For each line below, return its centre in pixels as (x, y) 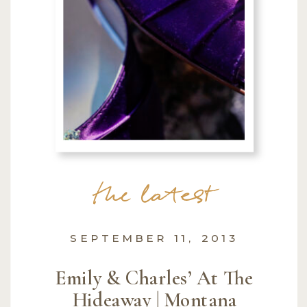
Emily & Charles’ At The (155, 278)
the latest (155, 197)
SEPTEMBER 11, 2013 (154, 238)
